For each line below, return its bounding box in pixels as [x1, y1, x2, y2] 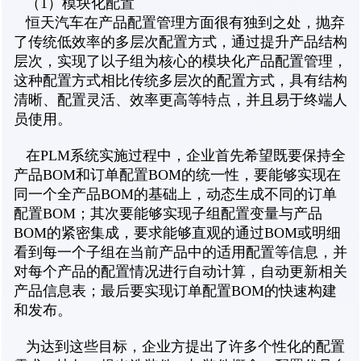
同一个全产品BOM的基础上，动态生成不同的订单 [14, 186, 337, 203]
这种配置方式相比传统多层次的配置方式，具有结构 [14, 73, 347, 89]
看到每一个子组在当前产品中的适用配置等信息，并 [14, 244, 347, 261]
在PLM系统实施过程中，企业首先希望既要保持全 [14, 147, 346, 164]
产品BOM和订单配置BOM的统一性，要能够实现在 [14, 167, 341, 184]
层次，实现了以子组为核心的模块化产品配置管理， [14, 53, 347, 70]
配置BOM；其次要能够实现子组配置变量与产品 [14, 205, 322, 222]
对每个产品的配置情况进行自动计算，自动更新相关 [14, 263, 347, 280]
